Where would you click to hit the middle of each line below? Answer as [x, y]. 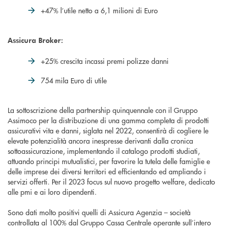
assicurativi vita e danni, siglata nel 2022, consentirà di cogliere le [108, 131]
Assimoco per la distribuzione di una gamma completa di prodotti [108, 120]
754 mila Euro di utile [74, 81]
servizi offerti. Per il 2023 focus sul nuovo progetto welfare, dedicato [111, 182]
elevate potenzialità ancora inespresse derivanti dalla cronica [100, 141]
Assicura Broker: [36, 40]
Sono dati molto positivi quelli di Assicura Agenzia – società [99, 212]
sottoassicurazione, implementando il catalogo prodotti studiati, [104, 151]
